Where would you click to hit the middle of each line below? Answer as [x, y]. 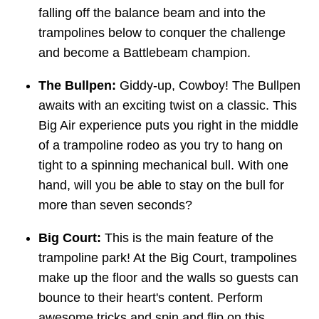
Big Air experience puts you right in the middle [168, 126]
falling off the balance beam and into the [152, 13]
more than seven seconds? [115, 205]
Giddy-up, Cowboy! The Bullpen [208, 86]
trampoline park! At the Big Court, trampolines [168, 258]
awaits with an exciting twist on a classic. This [168, 106]
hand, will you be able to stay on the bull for [161, 185]
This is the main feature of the [187, 238]
